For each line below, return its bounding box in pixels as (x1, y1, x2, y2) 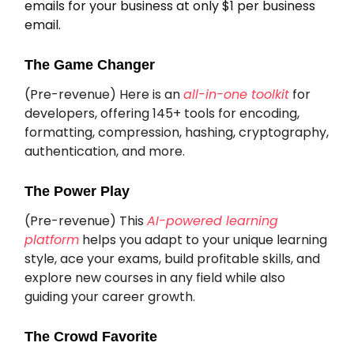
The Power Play (24, 183, 130, 200)
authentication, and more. (24, 142, 185, 161)
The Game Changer (24, 57, 155, 73)
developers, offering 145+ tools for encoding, (24, 104, 299, 123)
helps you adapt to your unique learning (79, 231, 327, 250)
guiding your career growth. (24, 288, 195, 307)
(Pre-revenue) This (24, 212, 147, 231)
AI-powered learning (147, 212, 278, 231)
